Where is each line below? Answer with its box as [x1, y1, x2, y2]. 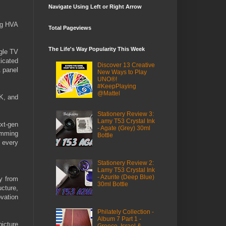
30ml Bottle [97, 180, 128, 188]
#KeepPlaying [97, 83, 136, 90]
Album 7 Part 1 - [97, 215, 141, 222]
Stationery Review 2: [97, 159, 154, 166]
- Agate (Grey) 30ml [97, 125, 150, 132]
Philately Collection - [97, 208, 154, 215]
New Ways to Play [97, 69, 147, 76]
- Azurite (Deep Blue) [97, 173, 154, 181]
